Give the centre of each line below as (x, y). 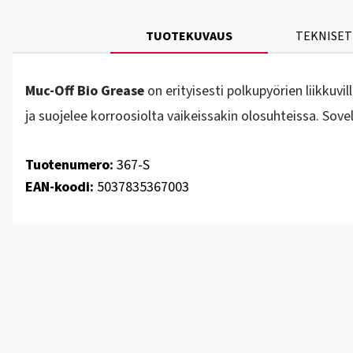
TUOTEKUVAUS (189, 36)
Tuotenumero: (69, 165)
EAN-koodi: (59, 187)
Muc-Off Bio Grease (86, 91)
